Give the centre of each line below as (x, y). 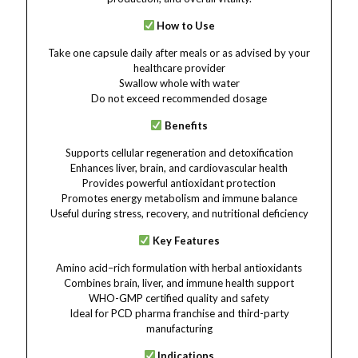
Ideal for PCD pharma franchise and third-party (179, 313)
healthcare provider (179, 68)
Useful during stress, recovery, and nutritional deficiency (179, 213)
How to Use (185, 26)
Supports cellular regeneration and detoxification (179, 153)
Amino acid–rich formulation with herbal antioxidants (179, 268)
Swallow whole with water (179, 83)
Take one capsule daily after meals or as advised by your (179, 53)
